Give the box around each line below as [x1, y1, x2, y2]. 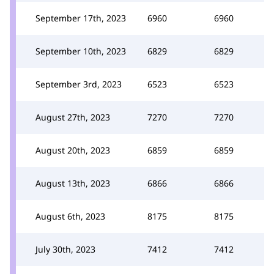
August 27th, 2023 [35, 111, 110, 123]
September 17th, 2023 [35, 12, 126, 24]
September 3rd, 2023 [35, 78, 122, 90]
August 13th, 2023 [35, 177, 110, 189]
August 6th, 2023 [35, 210, 105, 222]
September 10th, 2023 [35, 45, 126, 57]
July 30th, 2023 [35, 243, 95, 255]
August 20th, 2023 [35, 144, 110, 156]
